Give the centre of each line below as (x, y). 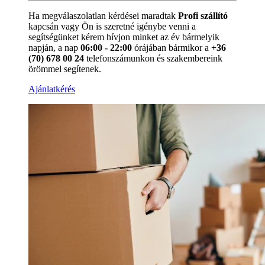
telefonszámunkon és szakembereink (153, 58)
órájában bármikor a (172, 47)
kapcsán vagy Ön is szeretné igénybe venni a (112, 26)
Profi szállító (203, 15)
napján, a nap (54, 47)
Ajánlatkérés (52, 89)
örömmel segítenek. (65, 69)
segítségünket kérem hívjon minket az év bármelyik (124, 37)
